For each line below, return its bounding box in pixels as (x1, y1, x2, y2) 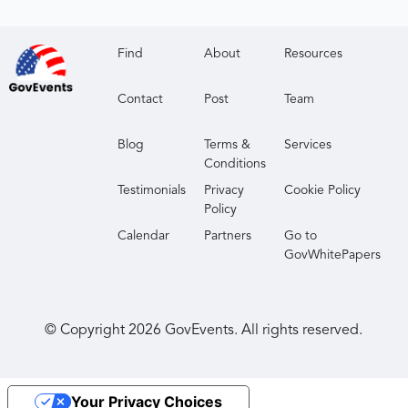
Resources (284, 47, 343, 60)
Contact (117, 93, 164, 106)
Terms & (204, 138, 251, 151)
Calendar (117, 229, 170, 242)
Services (284, 138, 332, 151)
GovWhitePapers (284, 249, 382, 261)
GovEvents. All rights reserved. (161, 323, 363, 338)
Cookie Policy (284, 184, 362, 197)
